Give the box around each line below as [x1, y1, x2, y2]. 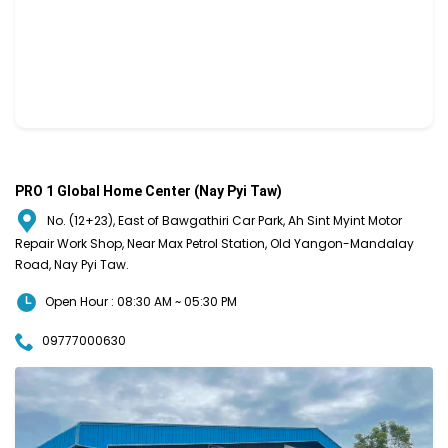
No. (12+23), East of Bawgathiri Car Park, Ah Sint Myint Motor [47, 211, 402, 229]
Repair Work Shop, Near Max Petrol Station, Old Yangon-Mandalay [15, 234, 414, 252]
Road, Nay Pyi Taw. [15, 255, 129, 273]
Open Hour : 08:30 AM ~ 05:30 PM [42, 292, 237, 310]
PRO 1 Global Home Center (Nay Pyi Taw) [15, 182, 282, 199]
